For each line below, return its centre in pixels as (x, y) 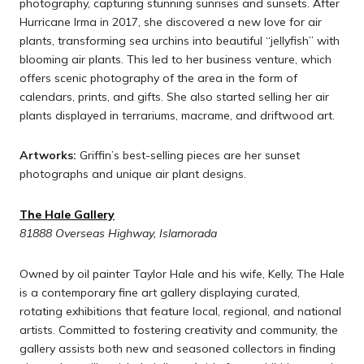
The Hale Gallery (67, 214)
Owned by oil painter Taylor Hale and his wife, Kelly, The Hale (182, 273)
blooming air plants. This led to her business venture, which (175, 59)
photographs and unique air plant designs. (133, 174)
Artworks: (48, 156)
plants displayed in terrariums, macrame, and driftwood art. (177, 115)
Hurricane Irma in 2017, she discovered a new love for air (171, 22)
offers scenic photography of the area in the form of (158, 78)
